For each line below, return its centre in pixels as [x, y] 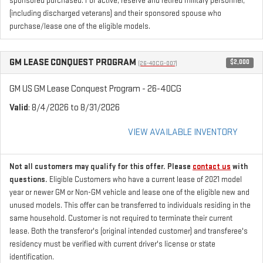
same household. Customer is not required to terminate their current [121, 218]
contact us [212, 166]
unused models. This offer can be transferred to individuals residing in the [130, 205]
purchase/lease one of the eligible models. [80, 26]
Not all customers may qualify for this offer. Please [101, 166]
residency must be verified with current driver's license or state [112, 244]
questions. [29, 179]
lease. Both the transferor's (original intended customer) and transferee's [129, 231]
